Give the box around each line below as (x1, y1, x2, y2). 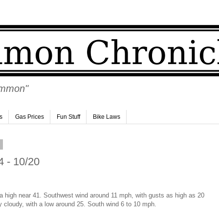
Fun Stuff (57, 113, 80, 121)
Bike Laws (93, 113, 120, 121)
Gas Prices (15, 113, 44, 121)
